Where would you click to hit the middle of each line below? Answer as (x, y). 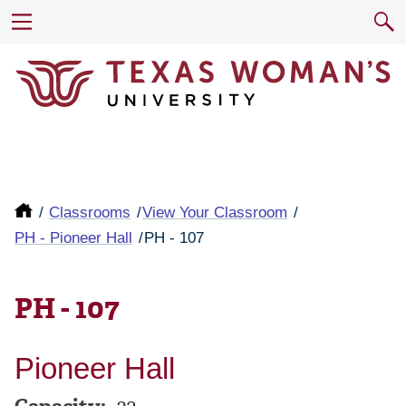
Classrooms (90, 212)
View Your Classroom (215, 212)
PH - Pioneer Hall (73, 237)
